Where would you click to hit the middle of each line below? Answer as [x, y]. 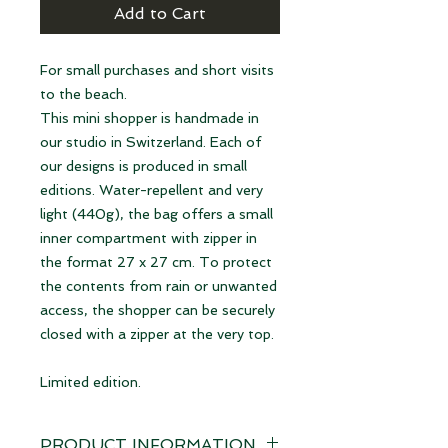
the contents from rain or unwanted [158, 285]
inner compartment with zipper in [148, 237]
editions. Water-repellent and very [151, 189]
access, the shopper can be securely [157, 309]
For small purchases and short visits [157, 69]
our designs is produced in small [143, 165]
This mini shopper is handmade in [149, 117]
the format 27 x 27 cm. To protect [156, 261]
